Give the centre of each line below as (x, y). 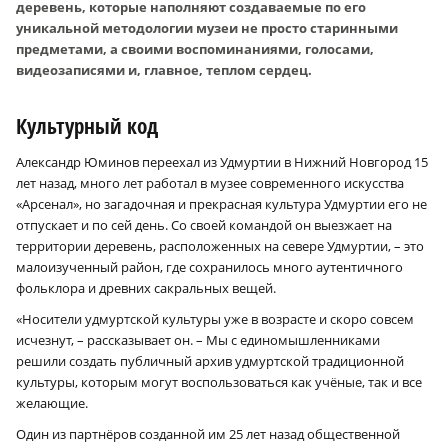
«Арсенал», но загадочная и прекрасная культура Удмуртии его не (221, 203)
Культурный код (87, 125)
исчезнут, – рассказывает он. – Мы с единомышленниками (198, 339)
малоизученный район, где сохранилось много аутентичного (209, 266)
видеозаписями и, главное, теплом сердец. (164, 69)
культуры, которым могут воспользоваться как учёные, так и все (219, 381)
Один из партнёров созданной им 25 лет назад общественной (208, 433)
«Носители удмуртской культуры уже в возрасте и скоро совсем (215, 318)
